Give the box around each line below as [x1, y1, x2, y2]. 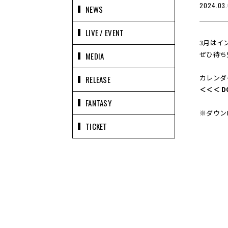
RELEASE [85, 74, 110, 85]
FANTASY [85, 97, 111, 108]
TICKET [85, 121, 107, 132]
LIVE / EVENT [85, 27, 124, 38]
